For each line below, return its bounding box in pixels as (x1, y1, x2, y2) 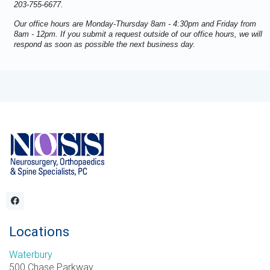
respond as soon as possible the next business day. (13, 39, 195, 49)
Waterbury (9, 248, 52, 260)
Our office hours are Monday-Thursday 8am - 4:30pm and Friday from (13, 19, 256, 28)
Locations (9, 224, 69, 239)
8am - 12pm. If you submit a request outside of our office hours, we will (13, 29, 262, 39)
